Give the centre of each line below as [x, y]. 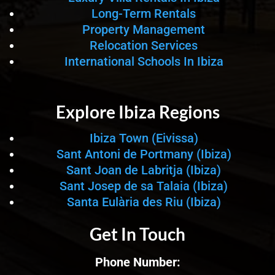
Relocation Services [144, 45]
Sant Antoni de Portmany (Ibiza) [144, 154]
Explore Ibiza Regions [137, 112]
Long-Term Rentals [144, 14]
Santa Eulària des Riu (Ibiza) [144, 202]
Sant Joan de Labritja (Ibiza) [144, 170]
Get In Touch [137, 234]
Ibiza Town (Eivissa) [144, 138]
